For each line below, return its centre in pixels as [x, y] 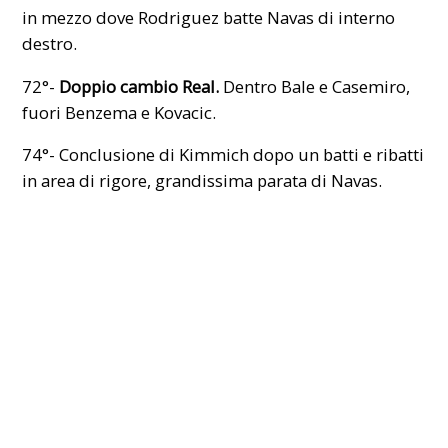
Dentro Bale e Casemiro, [315, 86]
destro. [50, 43]
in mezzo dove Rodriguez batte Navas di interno [209, 17]
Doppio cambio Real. [137, 86]
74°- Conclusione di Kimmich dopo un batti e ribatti [223, 155]
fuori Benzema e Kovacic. [119, 112]
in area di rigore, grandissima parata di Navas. [202, 181]
